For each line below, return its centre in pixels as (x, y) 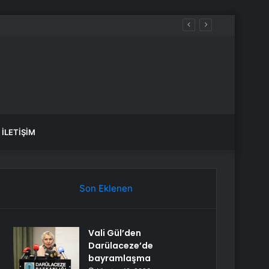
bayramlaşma (120, 258)
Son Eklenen (106, 188)
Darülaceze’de (121, 246)
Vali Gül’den (115, 233)
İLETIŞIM (19, 132)
